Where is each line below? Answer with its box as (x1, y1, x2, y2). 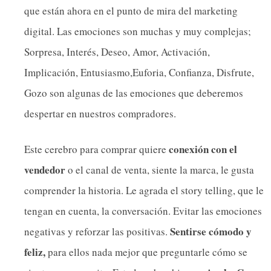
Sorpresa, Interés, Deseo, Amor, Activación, (24, 44, 210, 59)
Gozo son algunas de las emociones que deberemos (24, 85, 243, 100)
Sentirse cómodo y (170, 224, 252, 240)
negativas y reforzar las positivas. (24, 224, 170, 239)
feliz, (24, 244, 45, 260)
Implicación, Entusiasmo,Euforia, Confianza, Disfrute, (24, 65, 254, 79)
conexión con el (169, 142, 237, 157)
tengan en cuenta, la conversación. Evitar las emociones (24, 204, 262, 218)
